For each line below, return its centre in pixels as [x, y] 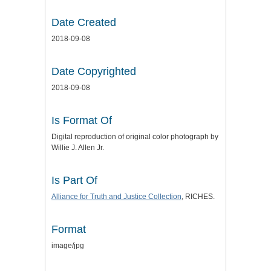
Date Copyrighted [94, 71]
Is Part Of [74, 180]
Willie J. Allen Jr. [78, 147]
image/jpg [68, 245]
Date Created [84, 22]
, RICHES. [198, 196]
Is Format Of [82, 120]
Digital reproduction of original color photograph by [135, 136]
